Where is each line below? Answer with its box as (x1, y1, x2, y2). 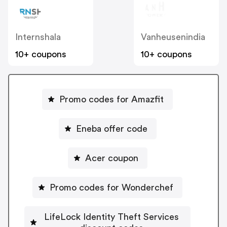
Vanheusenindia (141, 32, 205, 42)
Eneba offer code (75, 124, 147, 133)
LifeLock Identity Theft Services (44, 212, 179, 221)
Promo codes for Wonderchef (50, 182, 173, 192)
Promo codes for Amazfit (59, 94, 164, 104)
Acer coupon (85, 153, 138, 163)
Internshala (15, 32, 61, 42)
